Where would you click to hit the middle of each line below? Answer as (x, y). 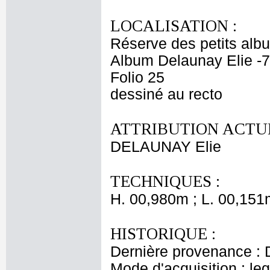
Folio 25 (137, 77)
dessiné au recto (166, 94)
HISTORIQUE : (163, 234)
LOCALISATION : (174, 26)
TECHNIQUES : (165, 181)
